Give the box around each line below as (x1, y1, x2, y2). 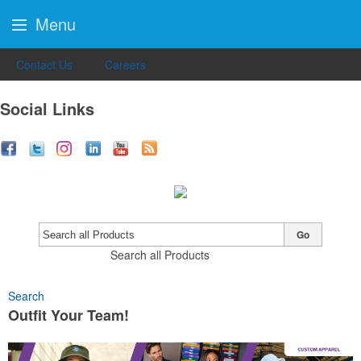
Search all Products (110, 247, 210, 263)
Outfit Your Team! (8, 305, 129, 326)
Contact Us (16, 56, 73, 73)
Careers (105, 56, 146, 73)
